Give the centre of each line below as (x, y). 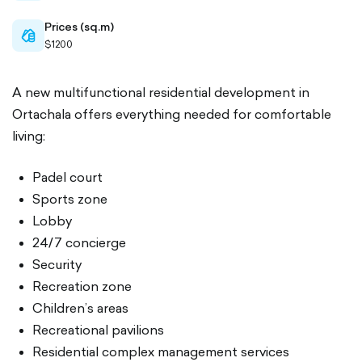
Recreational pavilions (98, 330)
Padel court (67, 177)
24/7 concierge (79, 242)
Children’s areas (80, 308)
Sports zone (70, 199)
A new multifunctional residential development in (161, 92)
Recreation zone (82, 286)
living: (29, 136)
